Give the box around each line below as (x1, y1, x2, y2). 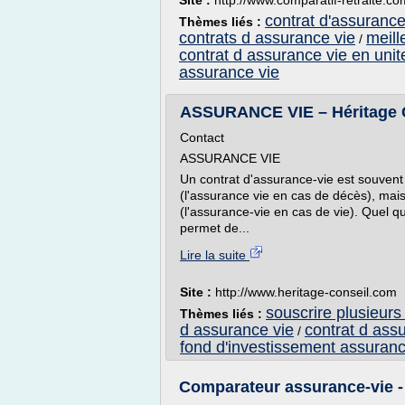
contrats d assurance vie (179, 29, 355, 47)
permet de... (180, 221, 250, 235)
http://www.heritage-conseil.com (215, 285, 397, 299)
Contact (180, 130, 224, 145)
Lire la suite (180, 248, 250, 262)
